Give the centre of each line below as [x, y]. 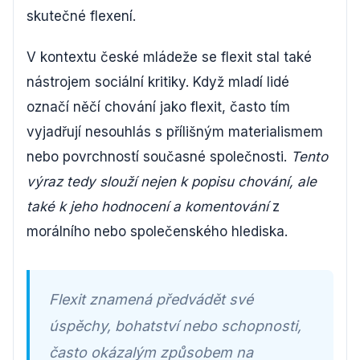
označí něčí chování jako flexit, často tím [158, 106]
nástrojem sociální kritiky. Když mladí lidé [158, 82]
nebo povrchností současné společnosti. [159, 156]
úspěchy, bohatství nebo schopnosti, [175, 325]
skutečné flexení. [81, 16]
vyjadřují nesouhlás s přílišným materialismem [175, 131]
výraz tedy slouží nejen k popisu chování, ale [172, 181]
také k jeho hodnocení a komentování [147, 206]
